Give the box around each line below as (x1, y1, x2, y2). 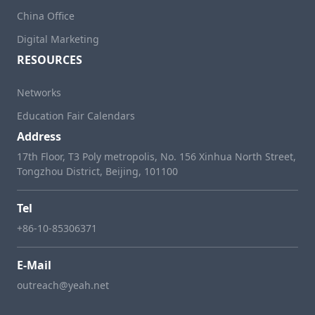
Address (17, 128, 61, 144)
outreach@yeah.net (17, 278, 109, 292)
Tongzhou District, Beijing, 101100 (17, 164, 178, 178)
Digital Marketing (17, 32, 99, 46)
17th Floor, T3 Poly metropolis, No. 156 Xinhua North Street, (17, 149, 296, 163)
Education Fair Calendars (17, 108, 135, 122)
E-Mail (17, 257, 51, 273)
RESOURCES (17, 51, 82, 67)
